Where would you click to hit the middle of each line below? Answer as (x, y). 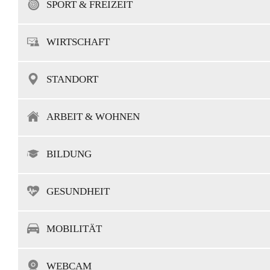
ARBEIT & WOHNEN (93, 116)
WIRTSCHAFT (78, 42)
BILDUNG (69, 154)
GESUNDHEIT (78, 191)
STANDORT (72, 79)
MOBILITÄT (74, 228)
